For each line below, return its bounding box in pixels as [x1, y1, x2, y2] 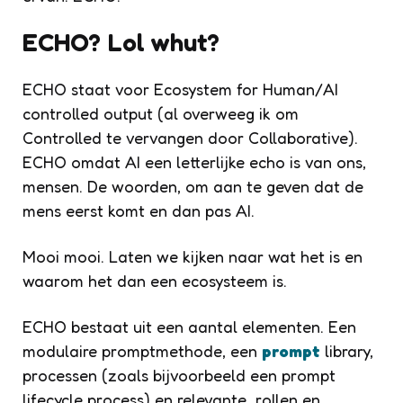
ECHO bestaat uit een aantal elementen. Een [22, 316, 356, 336]
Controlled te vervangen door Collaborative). [22, 127, 358, 148]
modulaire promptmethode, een [22, 340, 262, 361]
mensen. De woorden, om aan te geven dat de [22, 175, 363, 196]
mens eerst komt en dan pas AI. [22, 200, 255, 220]
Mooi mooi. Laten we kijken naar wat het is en [22, 246, 363, 266]
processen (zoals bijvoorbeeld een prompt [22, 364, 336, 385]
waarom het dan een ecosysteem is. [22, 270, 287, 291]
